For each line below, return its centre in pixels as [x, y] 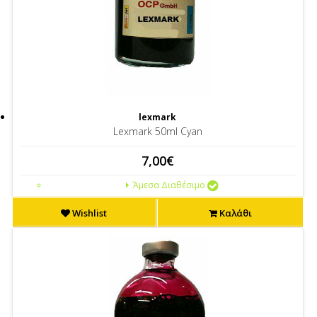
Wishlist [89, 213]
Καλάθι [234, 213]
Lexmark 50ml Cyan [157, 131]
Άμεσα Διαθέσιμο [168, 185]
